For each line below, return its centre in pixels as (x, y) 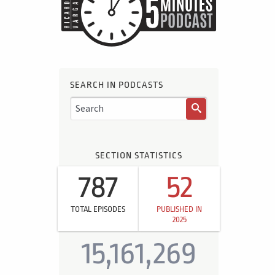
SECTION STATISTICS (139, 155)
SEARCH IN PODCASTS (116, 85)
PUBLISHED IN (180, 209)
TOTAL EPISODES (98, 209)
